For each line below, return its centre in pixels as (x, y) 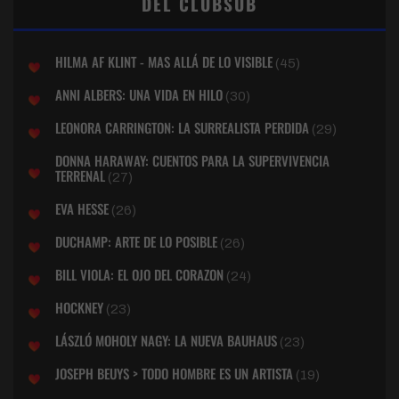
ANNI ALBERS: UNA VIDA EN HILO (139, 95)
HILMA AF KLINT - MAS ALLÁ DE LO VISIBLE (164, 62)
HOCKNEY (79, 308)
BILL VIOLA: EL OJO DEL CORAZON (139, 275)
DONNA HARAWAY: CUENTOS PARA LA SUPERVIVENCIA (192, 161)
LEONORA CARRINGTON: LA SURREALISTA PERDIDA (182, 128)
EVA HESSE (82, 209)
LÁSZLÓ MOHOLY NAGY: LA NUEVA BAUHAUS (166, 341)
